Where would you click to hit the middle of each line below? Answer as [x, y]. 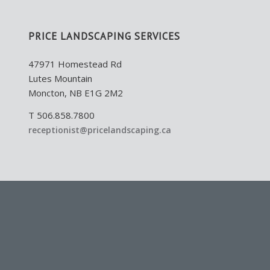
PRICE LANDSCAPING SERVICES [104, 36]
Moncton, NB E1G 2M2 [75, 93]
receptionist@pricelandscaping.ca [99, 130]
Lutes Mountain [60, 79]
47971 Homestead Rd [75, 64]
